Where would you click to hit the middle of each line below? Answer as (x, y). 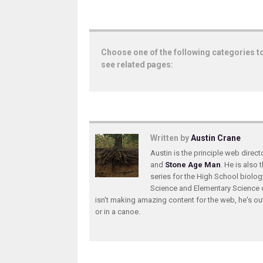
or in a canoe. (118, 212)
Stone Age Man (193, 165)
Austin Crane (216, 138)
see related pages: (137, 65)
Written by (171, 138)
